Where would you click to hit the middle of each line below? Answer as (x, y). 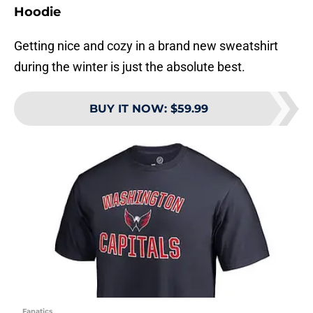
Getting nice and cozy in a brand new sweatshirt (146, 46)
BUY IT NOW (127, 109)
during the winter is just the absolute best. (130, 67)
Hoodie (37, 12)
